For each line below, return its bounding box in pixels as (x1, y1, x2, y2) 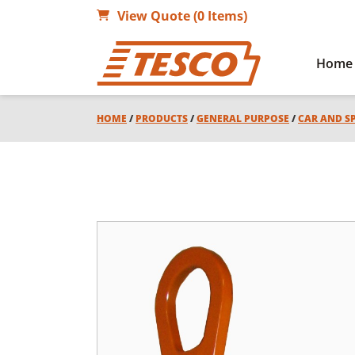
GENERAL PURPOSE (197, 112, 289, 125)
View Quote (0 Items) (117, 7, 247, 25)
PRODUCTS (136, 112, 188, 125)
